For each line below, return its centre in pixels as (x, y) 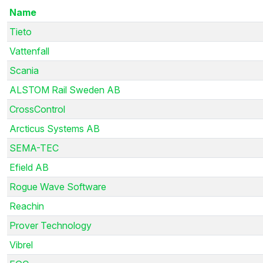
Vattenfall (29, 51)
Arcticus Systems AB (55, 128)
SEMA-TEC (34, 148)
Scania (24, 70)
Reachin (27, 206)
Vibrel (21, 245)
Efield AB (29, 167)
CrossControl (37, 109)
